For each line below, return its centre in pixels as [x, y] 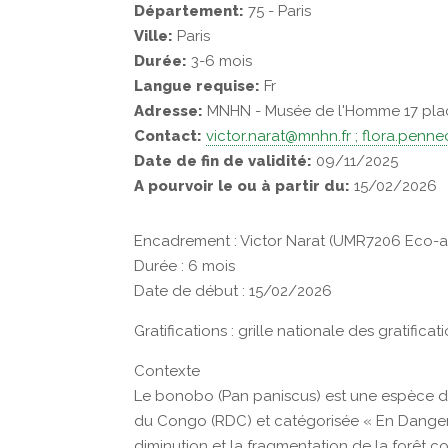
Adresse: [169, 111]
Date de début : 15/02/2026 [233, 291]
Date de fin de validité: [223, 161]
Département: [189, 11]
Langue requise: [197, 86]
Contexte [167, 371]
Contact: [168, 136]
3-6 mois [220, 61]
